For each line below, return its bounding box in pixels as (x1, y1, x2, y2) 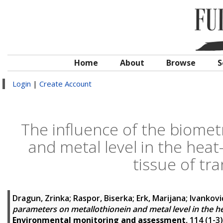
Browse (166, 57, 196, 68)
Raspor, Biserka (73, 193, 132, 204)
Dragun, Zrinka (12, 193, 69, 204)
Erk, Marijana (136, 193, 186, 204)
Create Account (39, 79, 92, 89)
